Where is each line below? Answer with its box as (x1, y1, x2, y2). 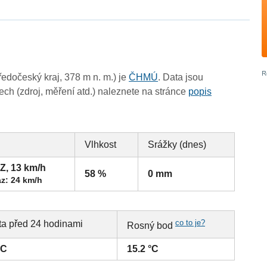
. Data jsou (158, 72, 204, 83)
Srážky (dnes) (148, 139, 207, 150)
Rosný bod (127, 221, 176, 231)
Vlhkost (85, 139, 117, 150)
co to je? (175, 218, 206, 228)
